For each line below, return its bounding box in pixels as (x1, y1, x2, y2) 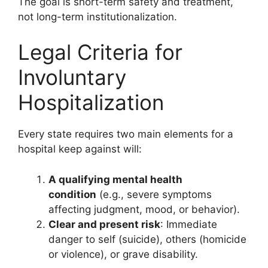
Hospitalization (18, 90, 164, 115)
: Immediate (160, 218, 217, 230)
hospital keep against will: (18, 143, 142, 155)
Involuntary (18, 65, 126, 90)
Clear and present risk (48, 218, 160, 230)
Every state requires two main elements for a (18, 128, 233, 140)
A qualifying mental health (48, 173, 182, 185)
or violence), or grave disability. (48, 248, 198, 260)
